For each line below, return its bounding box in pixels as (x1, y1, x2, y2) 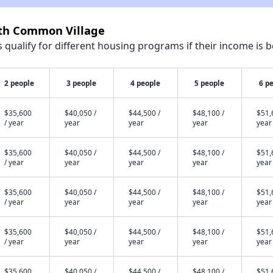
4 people (130, 78, 161, 88)
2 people (4, 78, 35, 88)
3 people (66, 78, 97, 88)
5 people (194, 78, 225, 88)
